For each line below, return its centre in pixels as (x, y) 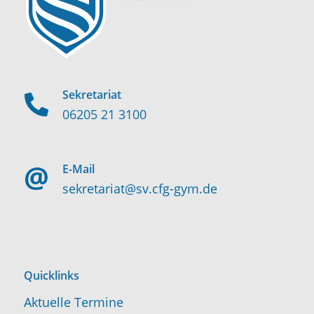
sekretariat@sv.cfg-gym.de (139, 189)
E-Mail (78, 169)
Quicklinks (51, 275)
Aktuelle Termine (73, 302)
